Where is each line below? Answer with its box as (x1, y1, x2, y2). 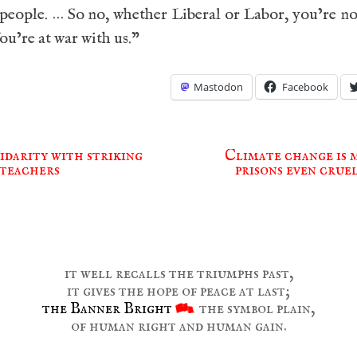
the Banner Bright (42, 299, 172, 319)
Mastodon (194, 80, 243, 94)
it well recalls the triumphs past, (64, 264, 293, 284)
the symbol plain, (196, 299, 315, 319)
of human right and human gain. (70, 316, 287, 336)
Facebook (282, 80, 328, 94)
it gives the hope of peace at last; (67, 281, 290, 301)
